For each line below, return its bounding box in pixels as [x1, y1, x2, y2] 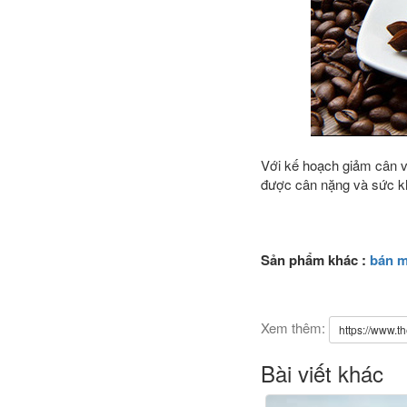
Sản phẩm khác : [261, 249, 366, 270]
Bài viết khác [261, 356, 383, 389]
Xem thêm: [261, 317, 325, 337]
